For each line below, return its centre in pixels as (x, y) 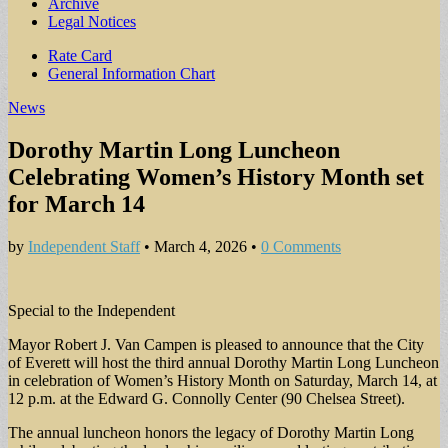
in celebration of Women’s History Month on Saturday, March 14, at (222, 380)
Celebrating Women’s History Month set (216, 176)
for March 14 (76, 203)
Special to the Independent (91, 310)
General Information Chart (131, 73)
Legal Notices (92, 21)
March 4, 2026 (200, 246)
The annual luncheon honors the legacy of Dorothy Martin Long (211, 432)
